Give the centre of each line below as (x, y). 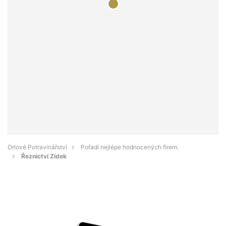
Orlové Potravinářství (37, 147)
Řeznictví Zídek (44, 156)
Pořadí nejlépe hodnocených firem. (130, 147)
